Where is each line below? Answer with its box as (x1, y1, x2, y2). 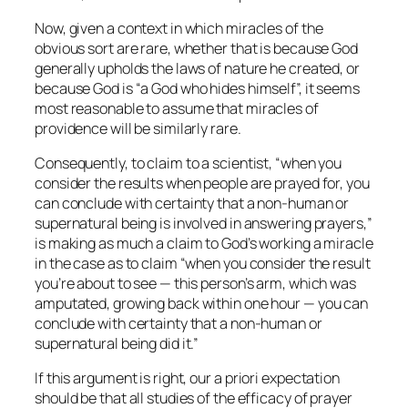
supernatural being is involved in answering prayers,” (35, 213, 372, 234)
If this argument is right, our (35, 368, 214, 389)
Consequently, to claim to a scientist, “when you (35, 153, 342, 174)
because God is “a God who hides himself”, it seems (35, 77, 360, 98)
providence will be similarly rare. (35, 117, 241, 138)
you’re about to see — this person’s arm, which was (35, 273, 356, 294)
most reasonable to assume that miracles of (35, 97, 319, 118)
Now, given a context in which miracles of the (35, 17, 323, 38)
